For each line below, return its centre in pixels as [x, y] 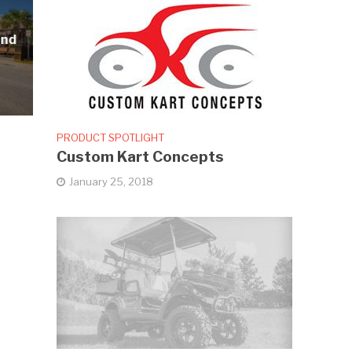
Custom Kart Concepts [141, 156]
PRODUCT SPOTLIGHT [111, 137]
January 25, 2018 [112, 181]
